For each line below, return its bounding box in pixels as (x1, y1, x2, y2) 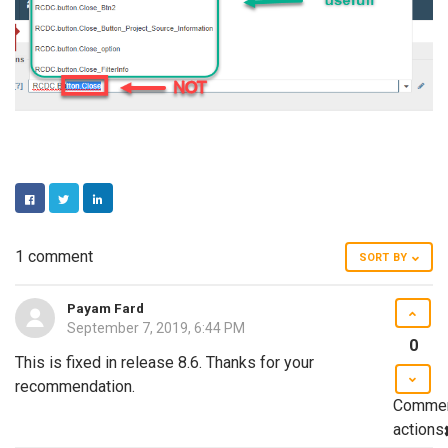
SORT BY (359, 251, 407, 265)
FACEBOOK (17, 216, 74, 230)
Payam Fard (67, 300, 144, 317)
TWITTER (51, 216, 99, 230)
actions (393, 420, 444, 440)
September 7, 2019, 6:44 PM (67, 320, 245, 337)
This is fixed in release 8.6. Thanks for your (15, 353, 314, 373)
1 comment (15, 247, 93, 267)
